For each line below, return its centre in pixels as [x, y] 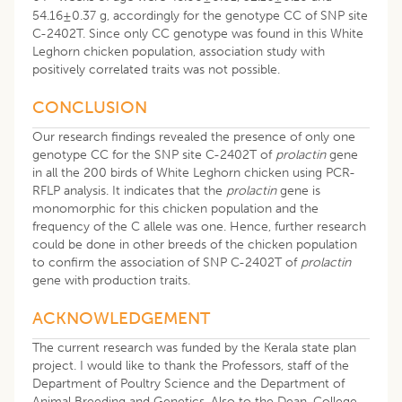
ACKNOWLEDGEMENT [121, 318]
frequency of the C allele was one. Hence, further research [199, 226]
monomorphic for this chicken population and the [175, 208]
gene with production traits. [111, 280]
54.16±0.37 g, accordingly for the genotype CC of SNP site [200, 15]
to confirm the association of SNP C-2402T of [166, 262]
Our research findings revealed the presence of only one [194, 136]
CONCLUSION [90, 107]
